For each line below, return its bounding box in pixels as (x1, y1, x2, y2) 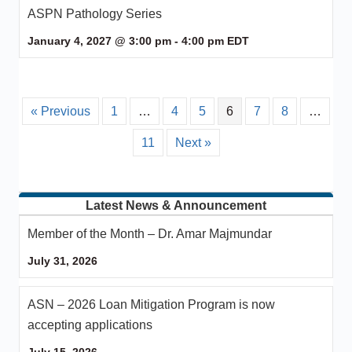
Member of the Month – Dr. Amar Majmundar (27, 226, 272, 240)
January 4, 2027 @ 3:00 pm (27, 34, 171, 47)
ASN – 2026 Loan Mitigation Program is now (27, 297, 275, 311)
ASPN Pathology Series (27, 6, 162, 20)
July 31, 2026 (27, 254, 97, 267)
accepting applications (27, 317, 152, 332)
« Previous (31, 104, 90, 118)
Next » (174, 135, 211, 149)
